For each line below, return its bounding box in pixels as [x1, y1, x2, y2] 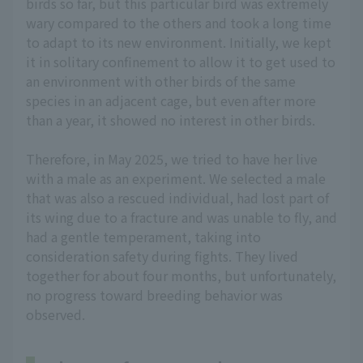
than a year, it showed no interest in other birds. [26, 110, 315, 130]
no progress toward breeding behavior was [26, 285, 283, 305]
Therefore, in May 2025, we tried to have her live [26, 149, 318, 169]
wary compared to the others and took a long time [26, 13, 331, 32]
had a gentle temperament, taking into [26, 227, 261, 246]
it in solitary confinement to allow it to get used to [26, 52, 335, 71]
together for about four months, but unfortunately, [26, 266, 336, 285]
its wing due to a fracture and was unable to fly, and [26, 207, 337, 227]
